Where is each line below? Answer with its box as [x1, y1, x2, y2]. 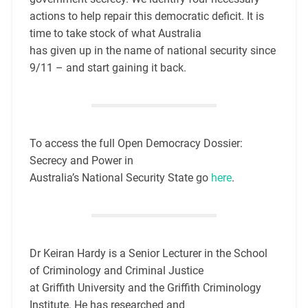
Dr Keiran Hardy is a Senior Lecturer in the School [29, 247, 267, 261]
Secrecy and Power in [29, 154, 133, 168]
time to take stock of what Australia [29, 27, 201, 41]
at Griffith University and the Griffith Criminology [29, 281, 261, 295]
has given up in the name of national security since [29, 44, 276, 58]
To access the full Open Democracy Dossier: [29, 137, 243, 151]
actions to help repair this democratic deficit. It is [29, 10, 264, 23]
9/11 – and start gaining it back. [29, 61, 186, 75]
